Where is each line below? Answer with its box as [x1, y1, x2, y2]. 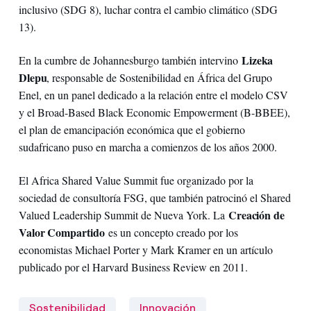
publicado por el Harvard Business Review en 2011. [18, 260, 248, 275]
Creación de [228, 207, 285, 224]
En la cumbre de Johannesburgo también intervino [18, 52, 242, 67]
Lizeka [241, 51, 274, 68]
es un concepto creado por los [108, 225, 238, 240]
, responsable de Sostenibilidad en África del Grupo [47, 69, 273, 85]
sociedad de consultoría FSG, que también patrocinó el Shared [18, 190, 291, 205]
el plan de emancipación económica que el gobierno [18, 121, 245, 137]
